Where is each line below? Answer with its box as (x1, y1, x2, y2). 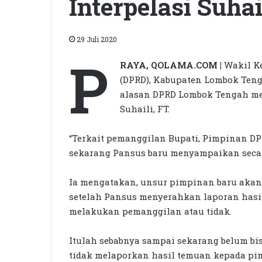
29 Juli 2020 (77, 34, 117, 44)
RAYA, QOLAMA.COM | (120, 58, 222, 71)
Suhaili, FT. (120, 102, 170, 115)
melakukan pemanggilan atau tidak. (69, 205, 232, 217)
